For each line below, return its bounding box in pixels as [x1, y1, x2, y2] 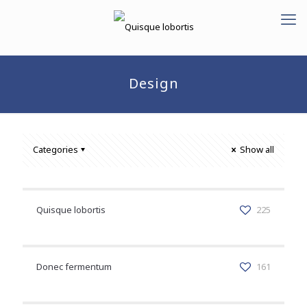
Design [128, 74, 179, 95]
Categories [33, 143, 78, 157]
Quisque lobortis [36, 204, 106, 217]
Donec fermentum [36, 260, 112, 274]
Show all [238, 143, 274, 157]
